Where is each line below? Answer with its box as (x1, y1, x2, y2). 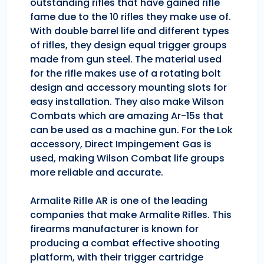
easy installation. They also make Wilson (30, 95, 224, 109)
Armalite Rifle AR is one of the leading (30, 194, 207, 208)
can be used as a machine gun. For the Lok (30, 123, 233, 137)
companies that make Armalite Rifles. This (30, 208, 232, 222)
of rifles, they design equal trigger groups (30, 38, 227, 52)
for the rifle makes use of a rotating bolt (30, 67, 221, 81)
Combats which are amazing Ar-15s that (30, 109, 223, 123)
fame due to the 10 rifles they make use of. (30, 10, 231, 24)
